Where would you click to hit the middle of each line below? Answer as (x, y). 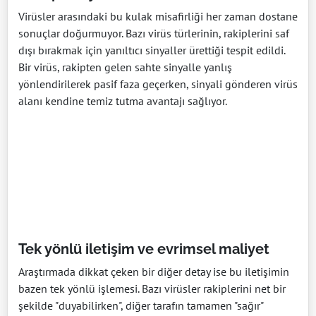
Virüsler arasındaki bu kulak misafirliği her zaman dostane (158, 17)
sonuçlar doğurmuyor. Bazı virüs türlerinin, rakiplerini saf (154, 34)
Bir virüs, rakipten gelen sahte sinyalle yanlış (125, 67)
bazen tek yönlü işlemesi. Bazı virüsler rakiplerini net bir (152, 289)
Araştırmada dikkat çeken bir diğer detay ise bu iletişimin (154, 272)
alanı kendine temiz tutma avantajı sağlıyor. (123, 101)
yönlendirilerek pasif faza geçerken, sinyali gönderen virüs (158, 84)
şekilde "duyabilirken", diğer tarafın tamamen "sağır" (141, 306)
